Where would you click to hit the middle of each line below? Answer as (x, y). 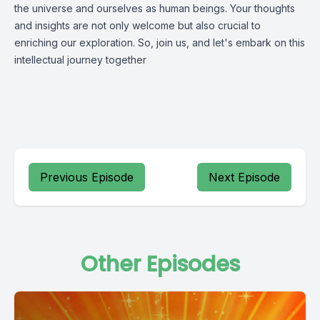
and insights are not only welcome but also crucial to (137, 25)
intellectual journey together (80, 60)
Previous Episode (87, 177)
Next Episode (244, 177)
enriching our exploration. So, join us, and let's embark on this (160, 42)
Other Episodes (160, 264)
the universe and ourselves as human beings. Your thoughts (155, 8)
